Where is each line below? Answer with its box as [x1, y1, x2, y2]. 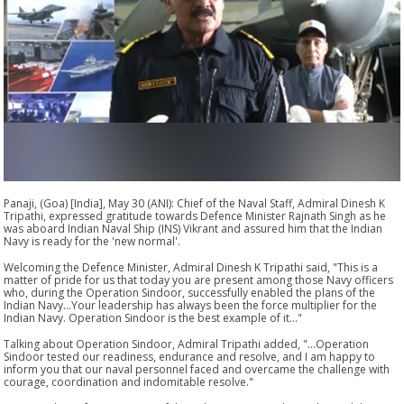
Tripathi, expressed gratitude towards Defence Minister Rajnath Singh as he [4, 207, 387, 224]
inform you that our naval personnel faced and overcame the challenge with [4, 361, 390, 377]
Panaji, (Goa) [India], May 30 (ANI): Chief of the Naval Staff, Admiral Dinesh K [4, 195, 386, 211]
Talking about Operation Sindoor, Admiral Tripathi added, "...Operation [4, 335, 370, 352]
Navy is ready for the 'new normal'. [4, 233, 181, 249]
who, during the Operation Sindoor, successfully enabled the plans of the [4, 284, 376, 300]
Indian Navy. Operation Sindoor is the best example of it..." [4, 309, 303, 326]
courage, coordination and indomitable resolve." [4, 373, 254, 390]
